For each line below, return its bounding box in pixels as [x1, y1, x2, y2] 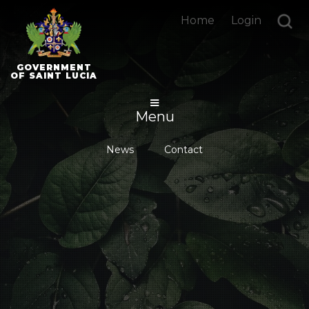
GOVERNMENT [16, 62, 92, 73]
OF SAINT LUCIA [10, 70, 97, 81]
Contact [164, 143, 203, 157]
